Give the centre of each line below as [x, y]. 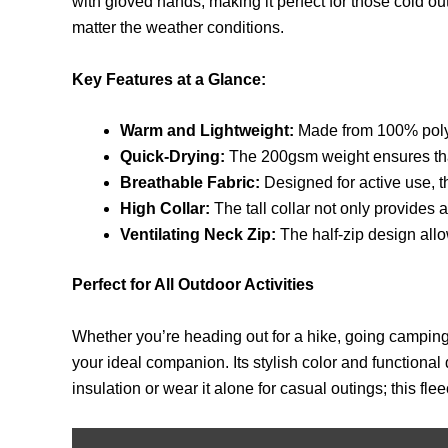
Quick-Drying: [172, 157]
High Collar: [165, 209]
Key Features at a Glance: [169, 79]
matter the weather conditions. [178, 28]
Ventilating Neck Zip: [198, 235]
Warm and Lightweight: [207, 131]
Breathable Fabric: [190, 183]
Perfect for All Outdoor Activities [193, 285]
